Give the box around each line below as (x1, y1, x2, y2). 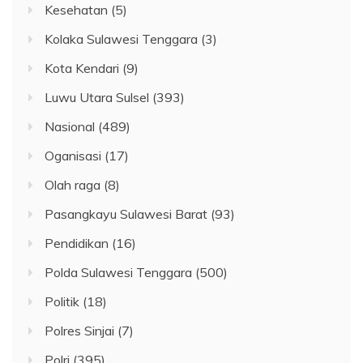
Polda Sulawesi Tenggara (45, 264, 192, 281)
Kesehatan (45, 2, 108, 19)
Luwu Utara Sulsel (45, 89, 149, 106)
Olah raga (45, 177, 100, 194)
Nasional (45, 118, 95, 135)
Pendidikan (45, 235, 109, 252)
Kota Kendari (45, 60, 119, 77)
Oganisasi (45, 147, 101, 164)
